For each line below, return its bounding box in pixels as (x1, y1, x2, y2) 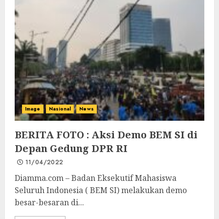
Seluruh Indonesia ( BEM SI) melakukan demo (15, 185, 187, 196)
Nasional (48, 105, 71, 112)
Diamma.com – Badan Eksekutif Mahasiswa (15, 173, 176, 183)
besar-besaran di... (15, 197, 84, 208)
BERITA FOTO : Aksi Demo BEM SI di (15, 128, 197, 141)
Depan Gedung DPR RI (15, 142, 128, 155)
